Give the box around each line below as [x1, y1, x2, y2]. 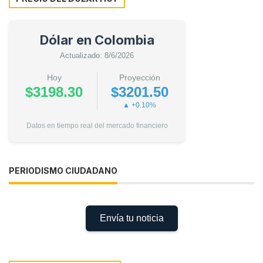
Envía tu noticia [99, 213, 164, 223]
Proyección [119, 72, 160, 82]
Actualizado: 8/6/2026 [60, 50, 134, 60]
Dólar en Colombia [39, 32, 154, 48]
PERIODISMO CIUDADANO [9, 165, 117, 176]
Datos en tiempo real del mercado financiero [26, 121, 168, 130]
